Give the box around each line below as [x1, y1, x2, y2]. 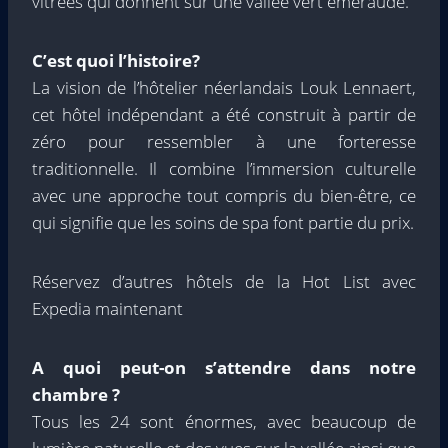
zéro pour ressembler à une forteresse [32, 130, 416, 153]
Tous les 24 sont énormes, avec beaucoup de [32, 410, 416, 433]
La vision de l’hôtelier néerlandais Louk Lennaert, [32, 76, 416, 99]
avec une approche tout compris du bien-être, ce [32, 184, 416, 207]
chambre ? [32, 383, 120, 406]
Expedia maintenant [32, 297, 183, 320]
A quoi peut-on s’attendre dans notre [32, 356, 416, 379]
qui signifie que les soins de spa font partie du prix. [32, 211, 414, 234]
